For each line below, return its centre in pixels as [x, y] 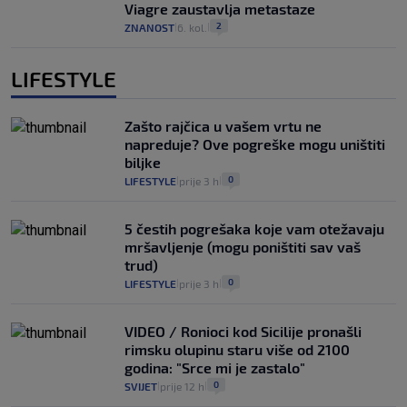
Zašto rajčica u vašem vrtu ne [223, 125]
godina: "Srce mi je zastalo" [215, 367]
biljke [143, 162]
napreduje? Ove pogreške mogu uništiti [255, 144]
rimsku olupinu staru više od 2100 [237, 349]
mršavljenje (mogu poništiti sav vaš [243, 246]
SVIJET [141, 386]
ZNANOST [149, 27]
